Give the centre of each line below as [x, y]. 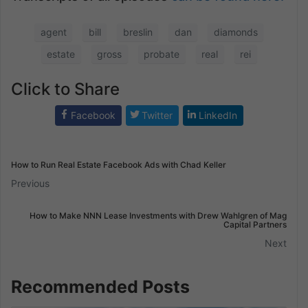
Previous [30, 183]
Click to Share [65, 89]
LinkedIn [218, 115]
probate [162, 54]
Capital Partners [255, 224]
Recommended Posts [100, 286]
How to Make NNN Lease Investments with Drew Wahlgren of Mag [158, 215]
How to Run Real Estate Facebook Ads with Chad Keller [119, 164]
